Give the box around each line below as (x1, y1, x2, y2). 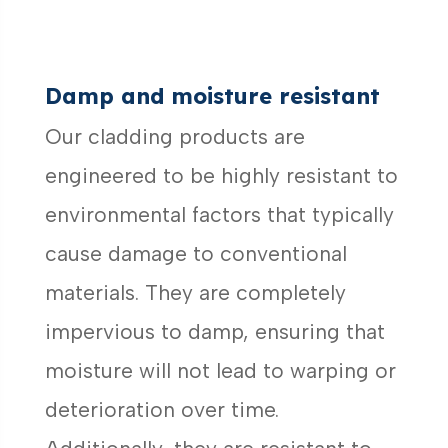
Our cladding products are (44, 124, 305, 150)
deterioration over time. (44, 397, 279, 423)
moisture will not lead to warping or (44, 358, 396, 384)
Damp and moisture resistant (44, 82, 380, 111)
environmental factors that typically (44, 202, 394, 228)
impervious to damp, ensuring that (44, 319, 385, 345)
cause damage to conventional (44, 241, 347, 267)
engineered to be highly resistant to (44, 163, 398, 189)
